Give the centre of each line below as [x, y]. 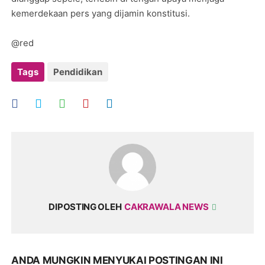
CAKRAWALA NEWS [167, 207]
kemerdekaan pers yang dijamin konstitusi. [101, 13]
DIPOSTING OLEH [85, 207]
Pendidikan [78, 72]
